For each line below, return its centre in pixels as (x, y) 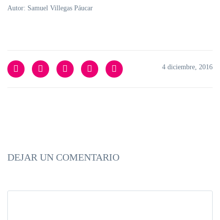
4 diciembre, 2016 (187, 67)
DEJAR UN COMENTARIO (63, 157)
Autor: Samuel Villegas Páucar (50, 8)
